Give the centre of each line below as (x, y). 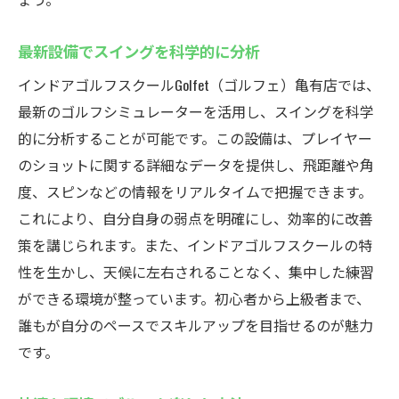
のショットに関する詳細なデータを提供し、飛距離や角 (196, 165)
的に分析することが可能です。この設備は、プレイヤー (195, 138)
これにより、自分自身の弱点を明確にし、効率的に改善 (195, 218)
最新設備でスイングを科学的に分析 (139, 51)
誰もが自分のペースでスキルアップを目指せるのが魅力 (195, 325)
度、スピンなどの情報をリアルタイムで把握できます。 (195, 191)
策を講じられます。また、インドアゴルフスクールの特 (195, 245)
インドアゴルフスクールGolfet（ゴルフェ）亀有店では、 (199, 85)
